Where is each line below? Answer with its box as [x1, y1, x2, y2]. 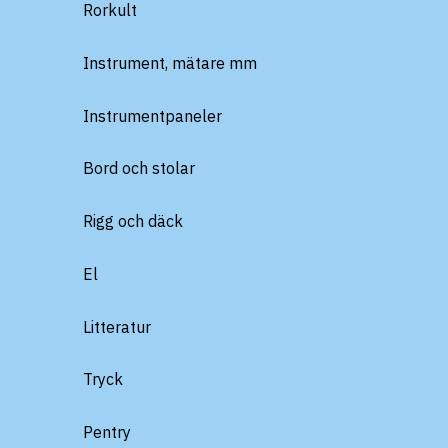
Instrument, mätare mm [83, 52, 257, 73]
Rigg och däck [83, 211, 183, 231]
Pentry [83, 422, 131, 442]
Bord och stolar [83, 158, 195, 179]
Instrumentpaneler [83, 105, 222, 126]
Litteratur [83, 316, 151, 337]
